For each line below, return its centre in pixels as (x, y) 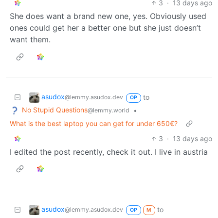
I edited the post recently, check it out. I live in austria (109, 152)
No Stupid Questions (55, 110)
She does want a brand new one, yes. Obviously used (108, 16)
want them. (30, 40)
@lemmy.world (109, 110)
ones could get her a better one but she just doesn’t (105, 28)
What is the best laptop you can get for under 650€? (94, 123)
